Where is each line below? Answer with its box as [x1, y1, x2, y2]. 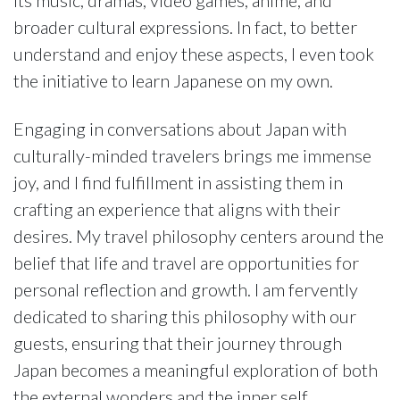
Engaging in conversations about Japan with [13, 117, 346, 139]
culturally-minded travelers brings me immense [13, 144, 371, 166]
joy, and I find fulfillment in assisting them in [13, 171, 343, 193]
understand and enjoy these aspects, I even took [13, 42, 374, 64]
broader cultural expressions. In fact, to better [13, 15, 357, 37]
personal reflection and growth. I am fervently [13, 278, 358, 300]
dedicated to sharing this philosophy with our [13, 304, 356, 327]
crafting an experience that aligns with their [13, 197, 340, 220]
